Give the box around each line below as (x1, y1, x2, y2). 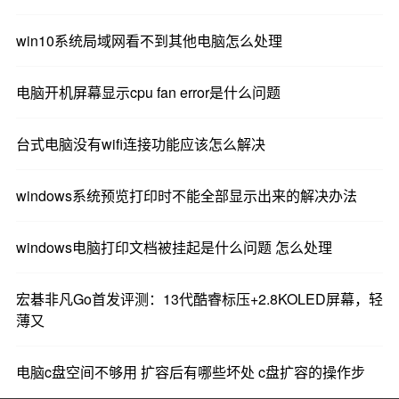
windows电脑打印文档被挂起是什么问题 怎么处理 (15, 237, 332, 258)
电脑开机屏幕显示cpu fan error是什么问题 (15, 82, 281, 103)
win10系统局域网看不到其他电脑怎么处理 (15, 30, 282, 52)
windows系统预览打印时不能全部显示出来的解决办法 (15, 185, 357, 207)
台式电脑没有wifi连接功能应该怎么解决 (15, 134, 265, 155)
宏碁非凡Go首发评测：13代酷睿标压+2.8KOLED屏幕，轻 (15, 289, 383, 310)
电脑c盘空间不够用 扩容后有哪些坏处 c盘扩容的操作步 (15, 362, 365, 383)
